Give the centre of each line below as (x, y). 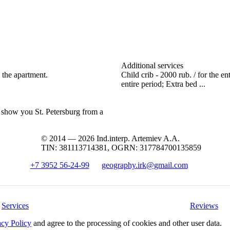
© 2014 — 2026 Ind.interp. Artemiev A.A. (110, 138)
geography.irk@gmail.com (145, 165)
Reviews (204, 205)
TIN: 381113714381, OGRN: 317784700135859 (121, 147)
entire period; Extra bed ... (163, 84)
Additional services (152, 65)
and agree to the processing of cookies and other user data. (127, 223)
